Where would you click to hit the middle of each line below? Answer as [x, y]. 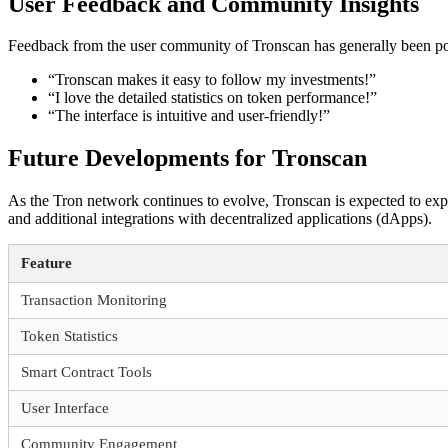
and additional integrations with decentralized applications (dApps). [220, 219]
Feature [46, 263]
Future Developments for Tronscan [187, 158]
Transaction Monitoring [94, 300]
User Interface [65, 408]
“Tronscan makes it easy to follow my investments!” [212, 80]
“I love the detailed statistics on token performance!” [212, 98]
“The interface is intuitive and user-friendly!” [189, 116]
